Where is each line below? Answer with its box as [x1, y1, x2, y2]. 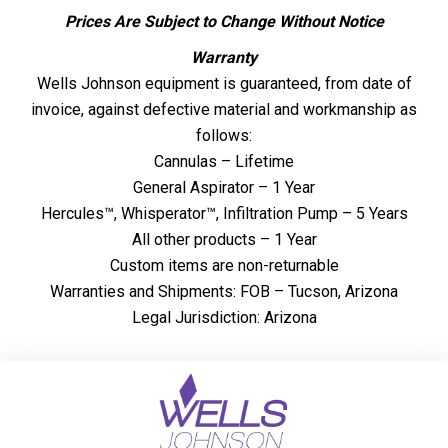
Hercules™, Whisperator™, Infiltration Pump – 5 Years [40, 204, 408, 224]
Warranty [191, 48, 257, 68]
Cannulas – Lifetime [154, 152, 294, 172]
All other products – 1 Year [131, 230, 317, 250]
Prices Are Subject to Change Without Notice [64, 12, 384, 32]
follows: [196, 126, 252, 146]
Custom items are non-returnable [109, 256, 339, 276]
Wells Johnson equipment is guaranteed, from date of [36, 74, 412, 94]
